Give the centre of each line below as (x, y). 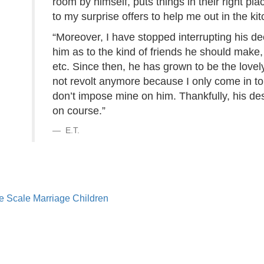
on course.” (79, 110)
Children (90, 198)
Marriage (52, 198)
